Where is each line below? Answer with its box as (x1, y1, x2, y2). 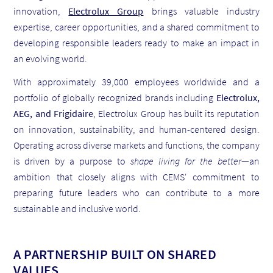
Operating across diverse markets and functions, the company (13, 138, 260, 151)
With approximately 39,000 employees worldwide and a (13, 75, 260, 88)
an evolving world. (13, 52, 90, 65)
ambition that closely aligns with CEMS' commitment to (13, 170, 260, 183)
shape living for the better (130, 154, 241, 167)
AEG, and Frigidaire (13, 107, 93, 119)
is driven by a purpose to (13, 154, 130, 167)
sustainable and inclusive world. (13, 202, 141, 214)
